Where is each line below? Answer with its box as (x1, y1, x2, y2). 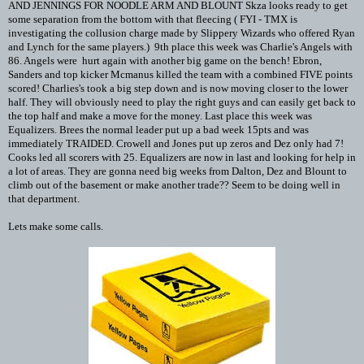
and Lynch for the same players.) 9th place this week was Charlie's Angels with (8, 41, 353, 53)
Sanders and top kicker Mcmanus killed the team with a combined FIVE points (8, 68, 353, 80)
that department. (8, 193, 80, 205)
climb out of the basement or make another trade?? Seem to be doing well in (8, 179, 340, 191)
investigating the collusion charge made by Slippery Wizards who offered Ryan (8, 27, 355, 39)
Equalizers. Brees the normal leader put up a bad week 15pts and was (8, 123, 309, 136)
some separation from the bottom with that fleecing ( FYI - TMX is (8, 13, 297, 25)
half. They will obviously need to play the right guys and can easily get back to (8, 96, 356, 108)
